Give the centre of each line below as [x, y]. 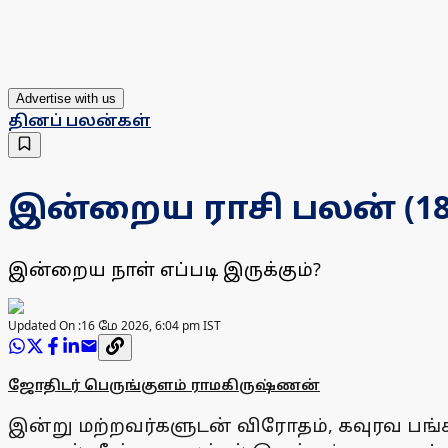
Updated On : [44, 326]
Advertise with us [66, 99]
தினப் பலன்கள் [79, 120]
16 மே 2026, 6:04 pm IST [151, 326]
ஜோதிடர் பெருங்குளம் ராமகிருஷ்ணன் [164, 385]
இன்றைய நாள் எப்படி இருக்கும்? [164, 269]
